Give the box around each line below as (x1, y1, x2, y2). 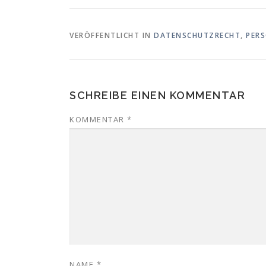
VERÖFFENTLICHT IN (69, 30, 154, 40)
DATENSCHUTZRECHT (154, 30, 240, 40)
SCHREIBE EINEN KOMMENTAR (69, 89, 245, 102)
